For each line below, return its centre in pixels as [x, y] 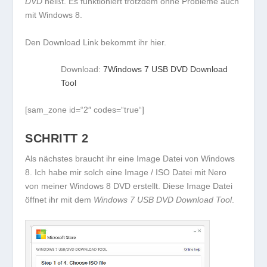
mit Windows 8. [54, 15]
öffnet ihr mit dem [60, 199]
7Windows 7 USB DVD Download [166, 69]
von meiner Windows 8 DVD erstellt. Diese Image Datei [129, 186]
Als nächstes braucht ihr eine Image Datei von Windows [130, 158]
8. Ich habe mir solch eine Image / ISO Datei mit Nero [126, 172]
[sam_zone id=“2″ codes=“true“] [85, 110]
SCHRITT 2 [57, 138]
